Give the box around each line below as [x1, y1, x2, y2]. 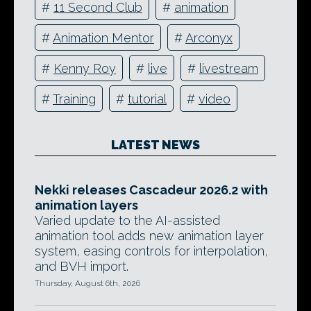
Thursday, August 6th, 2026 [35, 278, 140, 289]
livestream [199, 60, 258, 76]
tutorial [128, 91, 167, 106]
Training [53, 91, 96, 106]
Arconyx [185, 30, 233, 45]
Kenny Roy [53, 60, 116, 76]
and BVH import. [35, 259, 128, 274]
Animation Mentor [53, 30, 154, 45]
